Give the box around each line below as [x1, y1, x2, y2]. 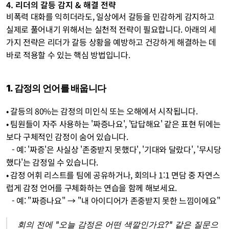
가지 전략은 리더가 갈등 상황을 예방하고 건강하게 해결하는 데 [6, 36, 217, 48]
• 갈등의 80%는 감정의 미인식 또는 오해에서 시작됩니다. [6, 105, 200, 117]
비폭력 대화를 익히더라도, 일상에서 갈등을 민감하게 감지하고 [6, 10, 215, 22]
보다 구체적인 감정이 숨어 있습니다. [6, 130, 130, 143]
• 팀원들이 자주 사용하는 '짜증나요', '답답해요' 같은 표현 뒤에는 [6, 118, 221, 130]
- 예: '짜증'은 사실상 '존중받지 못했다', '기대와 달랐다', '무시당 [6, 143, 12, 155]
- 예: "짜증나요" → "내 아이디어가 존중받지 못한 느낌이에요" [12, 194, 221, 207]
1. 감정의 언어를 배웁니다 [6, 83, 106, 94]
